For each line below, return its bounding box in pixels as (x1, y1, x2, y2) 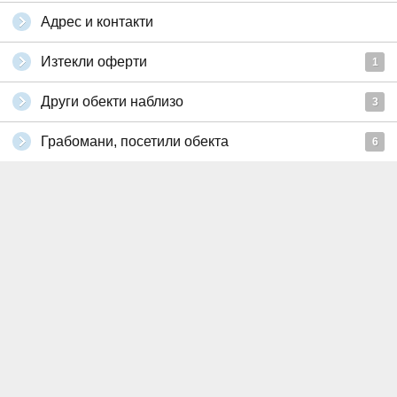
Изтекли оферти (41, 54, 147, 69)
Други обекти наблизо (41, 94, 183, 109)
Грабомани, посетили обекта (41, 134, 229, 149)
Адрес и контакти (41, 14, 153, 29)
